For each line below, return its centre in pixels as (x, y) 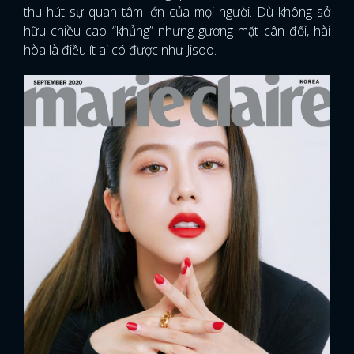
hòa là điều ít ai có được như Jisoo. (120, 49)
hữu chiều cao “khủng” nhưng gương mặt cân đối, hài (177, 30)
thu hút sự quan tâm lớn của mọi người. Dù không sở (177, 11)
